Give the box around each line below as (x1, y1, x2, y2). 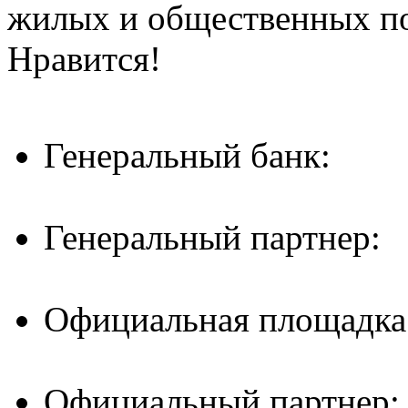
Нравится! (7, 39, 161, 79)
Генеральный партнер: (44, 218, 381, 258)
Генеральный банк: (44, 136, 331, 176)
